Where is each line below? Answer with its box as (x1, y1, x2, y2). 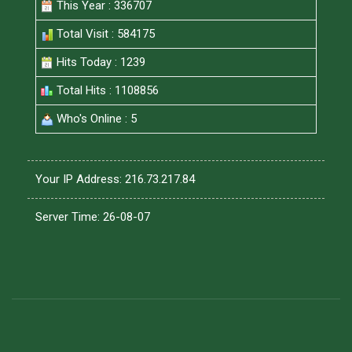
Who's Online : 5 (53, 112, 137, 126)
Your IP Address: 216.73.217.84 (35, 172, 195, 186)
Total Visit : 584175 (53, 27, 155, 41)
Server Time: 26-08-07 (35, 210, 150, 224)
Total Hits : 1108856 (53, 83, 159, 97)
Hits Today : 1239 (53, 55, 145, 69)
